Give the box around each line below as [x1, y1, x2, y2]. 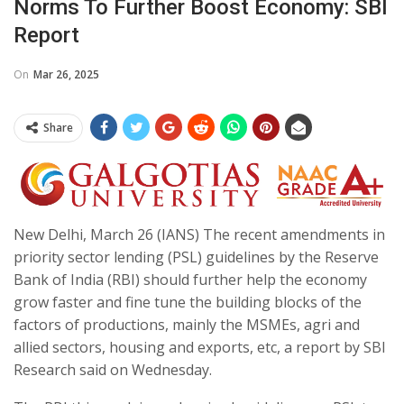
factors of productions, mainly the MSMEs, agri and [14, 315, 360, 335]
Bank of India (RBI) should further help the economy [14, 270, 367, 290]
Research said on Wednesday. [14, 360, 212, 381]
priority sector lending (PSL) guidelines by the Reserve [14, 247, 379, 268]
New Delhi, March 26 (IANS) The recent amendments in [14, 225, 385, 245]
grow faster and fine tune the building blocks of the [14, 292, 362, 313]
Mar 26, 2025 [33, 66, 99, 82]
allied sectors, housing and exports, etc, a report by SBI [14, 337, 386, 358]
